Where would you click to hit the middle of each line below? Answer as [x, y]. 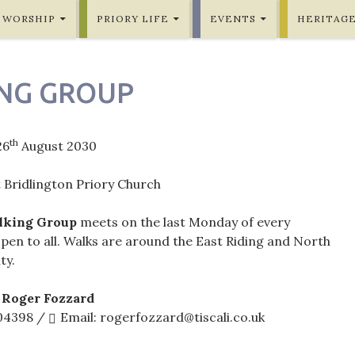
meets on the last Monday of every [184, 222]
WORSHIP [29, 19]
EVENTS [233, 19]
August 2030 [58, 146]
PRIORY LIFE [133, 19]
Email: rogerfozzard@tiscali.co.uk [163, 317]
